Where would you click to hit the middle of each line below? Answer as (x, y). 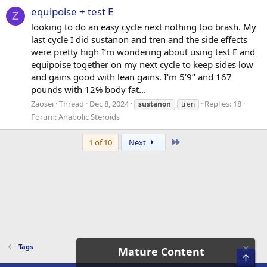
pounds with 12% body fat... (89, 89)
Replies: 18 (223, 103)
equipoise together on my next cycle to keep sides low (142, 64)
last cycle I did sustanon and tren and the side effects (139, 39)
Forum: (45, 117)
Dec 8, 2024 (109, 103)
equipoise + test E (72, 12)
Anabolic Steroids (89, 117)
